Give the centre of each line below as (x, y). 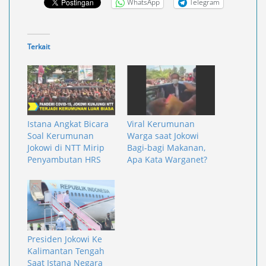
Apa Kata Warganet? (167, 160)
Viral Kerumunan (161, 124)
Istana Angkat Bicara (68, 124)
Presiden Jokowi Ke (65, 239)
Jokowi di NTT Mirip (66, 148)
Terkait (39, 46)
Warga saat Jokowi (163, 136)
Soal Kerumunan (61, 136)
